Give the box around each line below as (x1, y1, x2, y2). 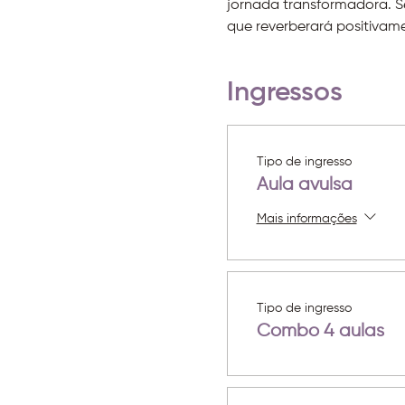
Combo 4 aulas (256, 322, 384, 341)
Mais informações (256, 212, 357, 225)
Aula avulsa (256, 175, 353, 194)
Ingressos (226, 80, 343, 107)
